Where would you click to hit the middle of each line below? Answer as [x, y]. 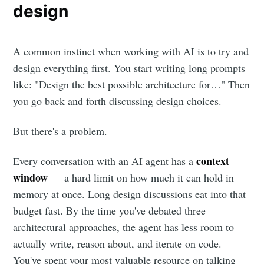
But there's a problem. [60, 131]
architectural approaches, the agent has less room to [124, 227]
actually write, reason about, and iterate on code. [118, 244]
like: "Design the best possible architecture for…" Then [132, 85]
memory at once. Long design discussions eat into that [130, 194]
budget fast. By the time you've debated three [110, 211]
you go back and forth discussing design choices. [118, 101]
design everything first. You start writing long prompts [129, 68]
